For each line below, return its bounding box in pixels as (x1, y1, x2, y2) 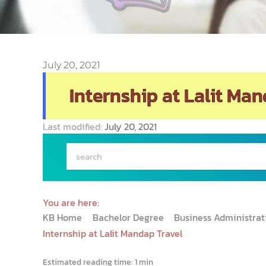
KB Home (43, 210, 84, 225)
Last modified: (43, 119, 104, 134)
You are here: (43, 195, 99, 210)
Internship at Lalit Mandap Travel (43, 226, 182, 241)
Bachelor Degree (92, 210, 166, 225)
